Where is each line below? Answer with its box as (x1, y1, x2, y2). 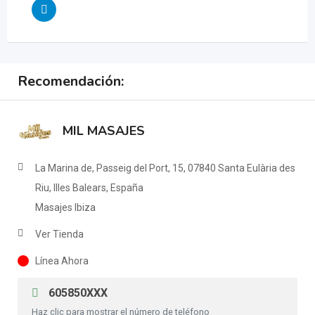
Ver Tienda (35, 229, 84, 240)
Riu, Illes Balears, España (35, 182, 143, 194)
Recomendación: (18, 72, 124, 91)
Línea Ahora (35, 255, 89, 267)
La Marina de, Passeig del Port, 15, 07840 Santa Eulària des (35, 162, 295, 174)
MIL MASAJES (63, 122, 145, 140)
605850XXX (46, 286, 108, 300)
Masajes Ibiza (35, 202, 96, 214)
